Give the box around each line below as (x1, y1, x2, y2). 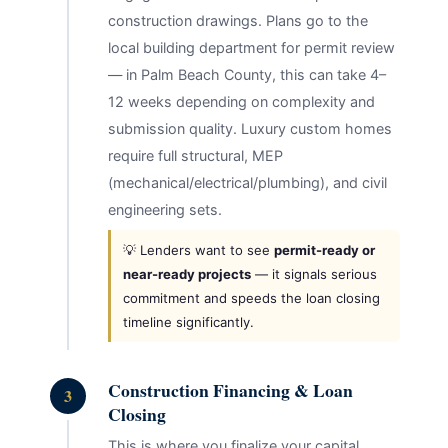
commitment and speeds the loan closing (122, 289, 380, 306)
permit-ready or (273, 241, 375, 258)
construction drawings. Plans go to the (107, 12, 368, 30)
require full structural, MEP (107, 147, 283, 165)
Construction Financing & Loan (107, 376, 353, 403)
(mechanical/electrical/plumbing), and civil (107, 174, 387, 192)
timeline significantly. (122, 313, 254, 330)
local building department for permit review (107, 39, 395, 57)
